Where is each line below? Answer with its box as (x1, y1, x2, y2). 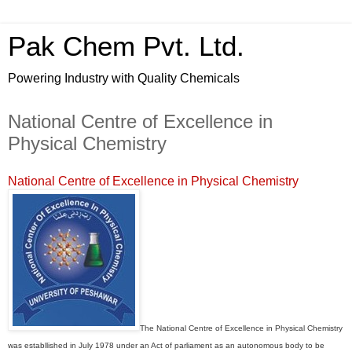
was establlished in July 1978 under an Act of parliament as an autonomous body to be (8, 340, 324, 350)
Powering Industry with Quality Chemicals (8, 71, 240, 85)
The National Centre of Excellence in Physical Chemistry (140, 323, 343, 332)
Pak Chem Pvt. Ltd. (8, 31, 244, 61)
